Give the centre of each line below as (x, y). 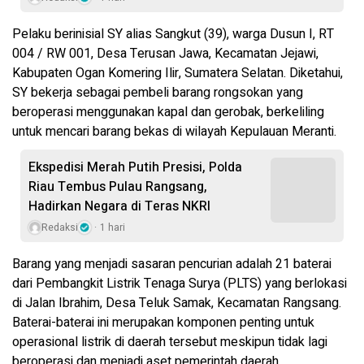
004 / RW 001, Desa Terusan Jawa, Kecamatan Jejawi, (165, 54)
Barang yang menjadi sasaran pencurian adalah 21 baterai (172, 264)
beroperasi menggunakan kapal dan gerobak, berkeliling (168, 113)
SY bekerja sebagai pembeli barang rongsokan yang (158, 93)
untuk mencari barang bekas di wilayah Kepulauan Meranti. (174, 132)
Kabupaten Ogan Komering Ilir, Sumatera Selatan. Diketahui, (178, 74)
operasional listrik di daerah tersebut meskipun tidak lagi (170, 342)
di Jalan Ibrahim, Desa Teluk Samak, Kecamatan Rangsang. (177, 303)
